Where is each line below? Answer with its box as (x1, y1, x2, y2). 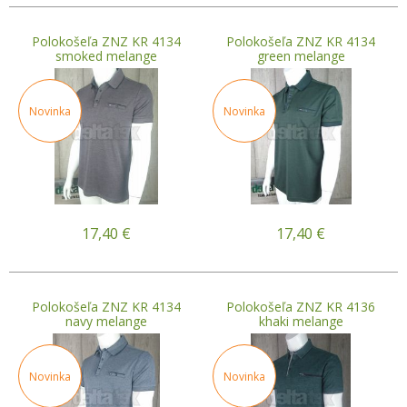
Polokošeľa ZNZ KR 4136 (226, 297, 375, 315)
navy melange (65, 312, 147, 330)
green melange (256, 46, 345, 65)
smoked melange (55, 46, 157, 65)
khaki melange (258, 312, 343, 330)
